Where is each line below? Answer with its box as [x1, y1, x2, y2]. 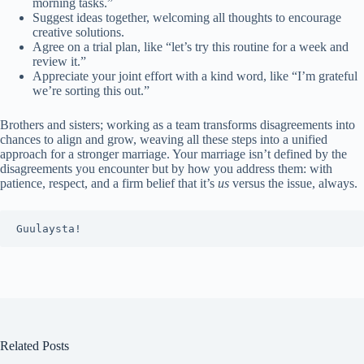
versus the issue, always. [229, 176, 357, 191]
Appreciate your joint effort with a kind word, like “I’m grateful [32, 69, 357, 84]
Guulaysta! [16, 223, 81, 236]
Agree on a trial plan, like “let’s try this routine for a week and [32, 40, 349, 54]
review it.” [32, 54, 86, 69]
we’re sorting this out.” [32, 84, 149, 98]
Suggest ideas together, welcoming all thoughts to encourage [32, 11, 341, 25]
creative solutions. [32, 25, 124, 40]
